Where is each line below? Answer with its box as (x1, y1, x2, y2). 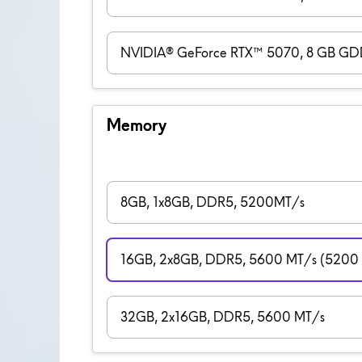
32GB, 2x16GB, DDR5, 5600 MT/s (120, 307, 325, 326)
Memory (106, 113, 166, 136)
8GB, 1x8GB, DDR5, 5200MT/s (120, 192, 305, 211)
